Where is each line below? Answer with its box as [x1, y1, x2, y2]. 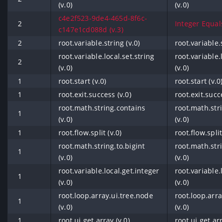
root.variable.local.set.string [58, 52, 155, 61]
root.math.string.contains [58, 103, 146, 112]
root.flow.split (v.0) [58, 128, 122, 137]
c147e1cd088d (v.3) [58, 25, 123, 34]
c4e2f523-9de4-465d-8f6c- [58, 13, 148, 23]
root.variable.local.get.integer [58, 166, 160, 175]
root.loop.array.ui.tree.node [58, 191, 153, 200]
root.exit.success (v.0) [58, 90, 131, 99]
